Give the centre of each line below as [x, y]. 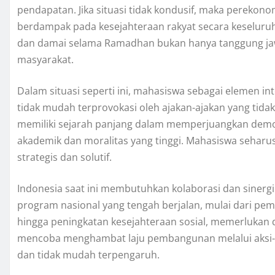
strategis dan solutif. [64, 157]
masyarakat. [45, 60]
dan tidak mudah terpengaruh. [88, 255]
